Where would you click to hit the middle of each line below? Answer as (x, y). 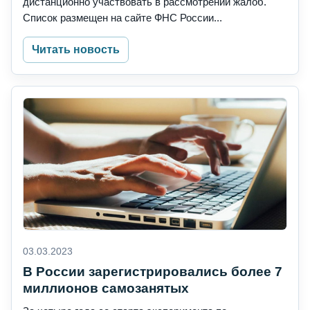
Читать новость (76, 50)
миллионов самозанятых (106, 289)
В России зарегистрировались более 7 (153, 272)
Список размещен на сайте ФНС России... (122, 18)
